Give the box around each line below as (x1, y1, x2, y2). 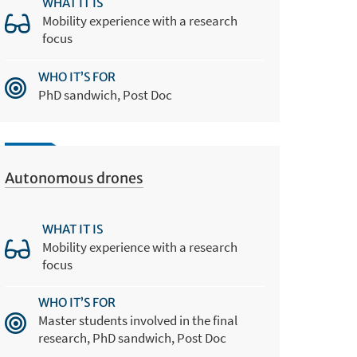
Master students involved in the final (38, 312, 238, 330)
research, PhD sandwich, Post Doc (38, 329, 227, 347)
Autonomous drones (5, 168, 144, 187)
